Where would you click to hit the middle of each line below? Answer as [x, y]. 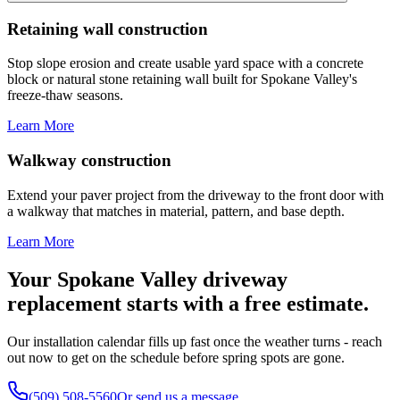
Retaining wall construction [108, 29]
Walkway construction [89, 161]
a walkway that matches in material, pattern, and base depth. [176, 211]
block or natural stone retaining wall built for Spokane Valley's [182, 79]
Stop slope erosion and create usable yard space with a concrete [185, 63]
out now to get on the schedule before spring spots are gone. [176, 357]
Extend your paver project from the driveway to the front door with [196, 195]
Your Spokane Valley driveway [147, 279]
